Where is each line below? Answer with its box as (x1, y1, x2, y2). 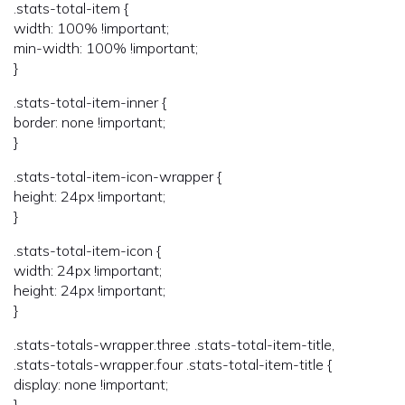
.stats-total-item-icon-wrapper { (14, 166, 221, 185)
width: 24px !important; (14, 260, 162, 279)
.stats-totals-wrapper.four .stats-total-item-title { (14, 354, 332, 373)
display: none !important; (14, 374, 168, 393)
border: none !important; (14, 112, 165, 131)
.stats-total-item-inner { (14, 92, 166, 111)
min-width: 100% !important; (14, 38, 198, 57)
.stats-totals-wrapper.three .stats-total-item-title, (14, 334, 334, 353)
